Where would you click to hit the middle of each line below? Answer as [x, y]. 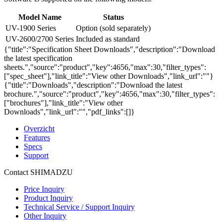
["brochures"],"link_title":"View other [63, 103]
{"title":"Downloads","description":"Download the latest [93, 85]
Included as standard [108, 39]
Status [113, 17]
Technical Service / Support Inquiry [79, 207]
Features [37, 138]
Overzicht [39, 129]
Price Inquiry [44, 189]
